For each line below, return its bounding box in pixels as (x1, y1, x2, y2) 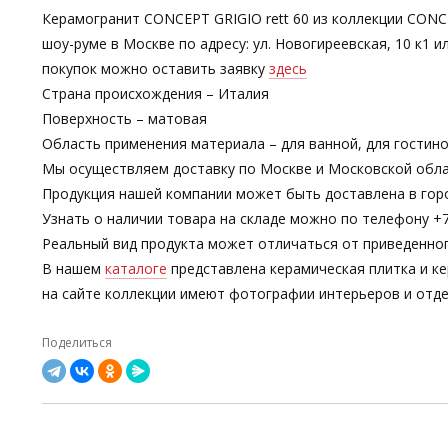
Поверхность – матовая (42, 108, 207, 128)
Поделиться (42, 333, 112, 351)
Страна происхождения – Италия (42, 83, 269, 103)
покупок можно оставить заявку (42, 58, 269, 78)
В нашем (42, 258, 105, 278)
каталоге (105, 258, 167, 278)
